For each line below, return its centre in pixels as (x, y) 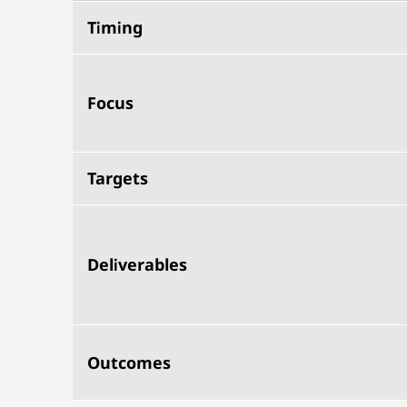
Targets (118, 178)
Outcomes (129, 362)
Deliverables (137, 264)
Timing (115, 27)
